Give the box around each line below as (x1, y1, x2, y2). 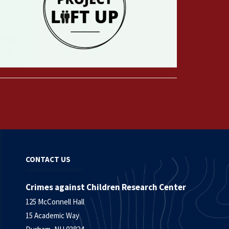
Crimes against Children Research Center (26, 181, 186, 193)
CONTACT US (26, 154, 71, 165)
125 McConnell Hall (26, 197, 86, 207)
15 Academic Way (26, 211, 79, 221)
